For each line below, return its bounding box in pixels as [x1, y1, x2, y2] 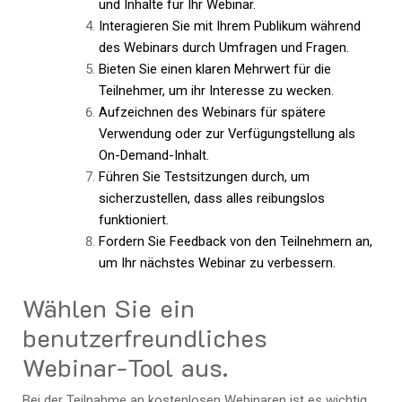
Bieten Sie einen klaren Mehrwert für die [98, 60, 331, 77]
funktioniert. [98, 211, 169, 228]
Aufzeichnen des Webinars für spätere [98, 103, 326, 120]
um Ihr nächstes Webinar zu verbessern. [98, 254, 336, 271]
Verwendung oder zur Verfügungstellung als [98, 125, 355, 142]
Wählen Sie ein [22, 292, 195, 325]
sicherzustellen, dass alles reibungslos [98, 189, 325, 206]
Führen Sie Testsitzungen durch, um [98, 168, 310, 185]
